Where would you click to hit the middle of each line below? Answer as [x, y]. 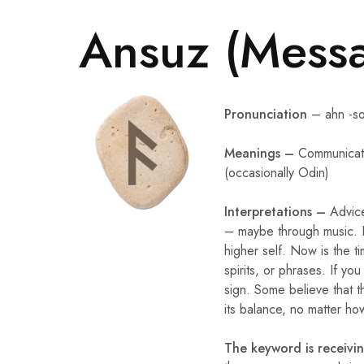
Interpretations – [277, 211]
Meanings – [261, 153]
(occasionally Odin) [276, 172]
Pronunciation [265, 114]
